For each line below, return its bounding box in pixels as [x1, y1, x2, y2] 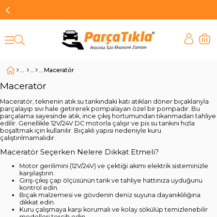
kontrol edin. [19, 184, 59, 192]
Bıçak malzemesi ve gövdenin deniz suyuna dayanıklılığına [19, 191, 201, 199]
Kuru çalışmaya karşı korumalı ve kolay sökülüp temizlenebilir [19, 206, 208, 214]
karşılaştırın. [19, 170, 55, 177]
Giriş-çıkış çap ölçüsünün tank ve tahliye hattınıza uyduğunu [19, 177, 202, 185]
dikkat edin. [19, 199, 55, 206]
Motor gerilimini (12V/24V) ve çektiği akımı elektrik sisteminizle [19, 162, 208, 170]
